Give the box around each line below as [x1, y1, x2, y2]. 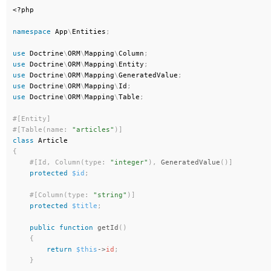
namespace [13, 28, 51, 36]
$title [72, 202, 97, 210]
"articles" [72, 126, 114, 134]
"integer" [110, 158, 148, 166]
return [47, 246, 72, 253]
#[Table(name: [13, 126, 72, 134]
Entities [72, 28, 106, 36]
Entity [119, 60, 144, 68]
